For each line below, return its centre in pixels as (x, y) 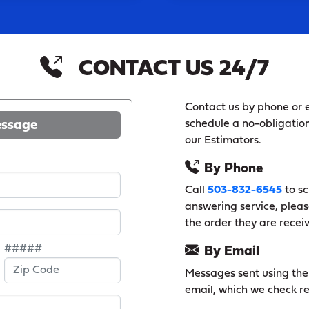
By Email (231, 251)
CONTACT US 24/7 (174, 69)
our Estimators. (223, 140)
